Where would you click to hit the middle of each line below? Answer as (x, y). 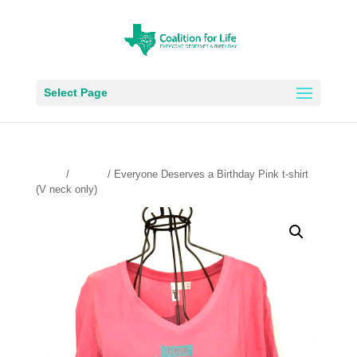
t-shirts (88, 174)
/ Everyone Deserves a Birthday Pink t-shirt (206, 174)
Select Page (75, 92)
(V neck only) (66, 189)
